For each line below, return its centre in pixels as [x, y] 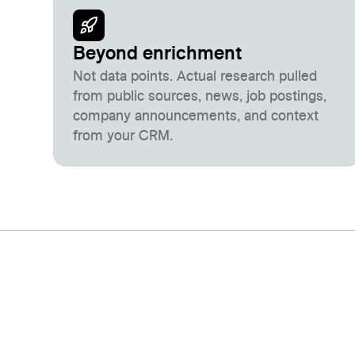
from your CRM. [123, 136]
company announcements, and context [196, 116]
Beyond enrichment [158, 54]
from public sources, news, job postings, [200, 97]
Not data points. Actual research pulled [195, 77]
